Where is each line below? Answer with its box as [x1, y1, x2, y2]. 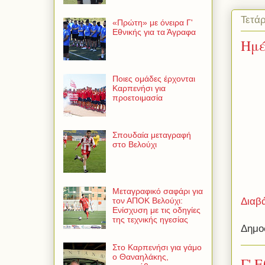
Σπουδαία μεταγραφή [112, 130, 191, 140]
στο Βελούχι [112, 140, 157, 150]
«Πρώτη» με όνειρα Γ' [112, 18, 193, 28]
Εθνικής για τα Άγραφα [112, 27, 196, 37]
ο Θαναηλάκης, [112, 252, 169, 262]
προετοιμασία [112, 93, 163, 103]
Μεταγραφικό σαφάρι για [112, 186, 203, 196]
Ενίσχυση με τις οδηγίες [112, 205, 201, 215]
